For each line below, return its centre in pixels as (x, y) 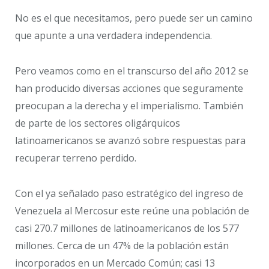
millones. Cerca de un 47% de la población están (122, 245)
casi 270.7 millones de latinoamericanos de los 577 (127, 228)
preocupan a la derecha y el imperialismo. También (129, 106)
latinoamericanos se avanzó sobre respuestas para (130, 141)
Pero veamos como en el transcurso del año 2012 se (132, 71)
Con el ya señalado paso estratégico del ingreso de (129, 193)
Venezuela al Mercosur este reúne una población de (132, 210)
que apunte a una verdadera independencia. (113, 36)
